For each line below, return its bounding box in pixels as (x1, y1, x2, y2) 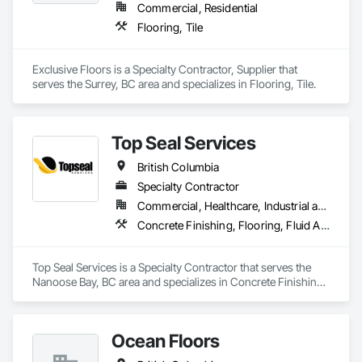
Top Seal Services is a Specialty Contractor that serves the (32, 260, 311, 274)
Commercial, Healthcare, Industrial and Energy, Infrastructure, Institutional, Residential (318, 199, 327, 213)
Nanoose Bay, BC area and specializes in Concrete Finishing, (32, 275, 326, 288)
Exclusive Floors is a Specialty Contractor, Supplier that (32, 62, 297, 76)
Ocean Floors (112, 330, 220, 351)
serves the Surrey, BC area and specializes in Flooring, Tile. (32, 77, 316, 90)
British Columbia (137, 160, 220, 174)
